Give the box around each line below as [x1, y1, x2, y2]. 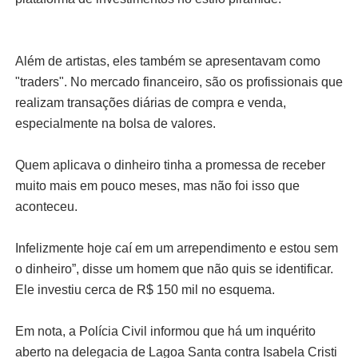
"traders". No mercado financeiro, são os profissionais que [14, 75, 343, 89]
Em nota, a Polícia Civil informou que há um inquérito [14, 324, 316, 339]
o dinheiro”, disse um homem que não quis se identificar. [14, 262, 333, 276]
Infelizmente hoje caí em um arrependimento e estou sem [14, 241, 338, 256]
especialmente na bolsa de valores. [14, 117, 216, 131]
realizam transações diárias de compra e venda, [14, 96, 286, 110]
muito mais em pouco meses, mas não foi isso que [14, 179, 300, 193]
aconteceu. [14, 200, 78, 214]
